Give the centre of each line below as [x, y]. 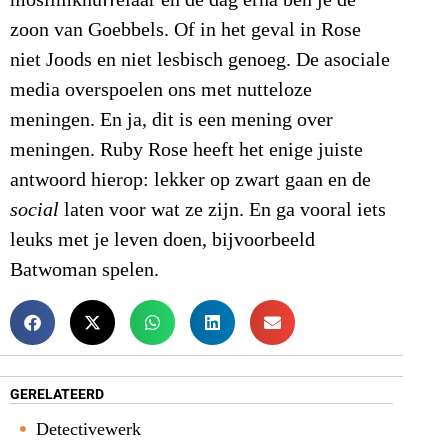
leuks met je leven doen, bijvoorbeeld [162, 240]
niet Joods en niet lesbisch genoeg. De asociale [200, 60]
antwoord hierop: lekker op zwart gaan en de [190, 180]
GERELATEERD [57, 393]
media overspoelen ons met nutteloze [161, 90]
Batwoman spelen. [84, 270]
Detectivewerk [88, 428]
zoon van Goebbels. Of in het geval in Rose [185, 30]
